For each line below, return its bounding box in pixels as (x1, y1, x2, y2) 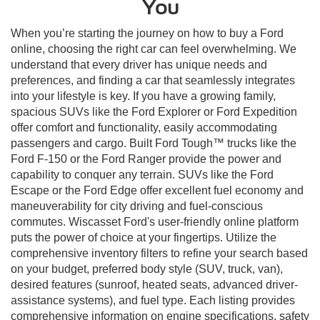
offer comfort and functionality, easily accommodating (11, 121, 277, 134)
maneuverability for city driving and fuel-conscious (11, 199, 263, 212)
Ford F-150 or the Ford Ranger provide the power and (11, 152, 281, 165)
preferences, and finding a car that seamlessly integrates (11, 74, 295, 86)
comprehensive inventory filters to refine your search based (11, 246, 308, 259)
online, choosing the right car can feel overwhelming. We (11, 42, 296, 55)
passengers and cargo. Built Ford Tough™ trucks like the (11, 136, 296, 149)
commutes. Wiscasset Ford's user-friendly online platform (11, 215, 299, 228)
